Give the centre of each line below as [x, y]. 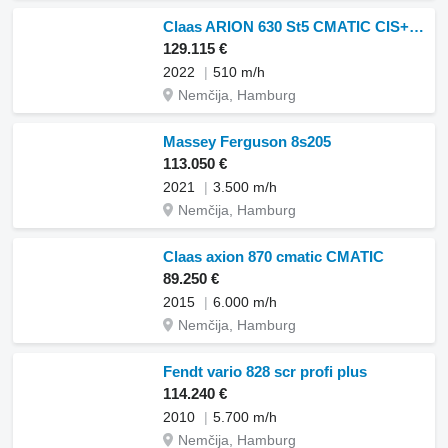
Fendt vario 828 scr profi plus [265, 371]
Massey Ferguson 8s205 [247, 141]
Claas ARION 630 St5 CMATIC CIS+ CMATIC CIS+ [416, 26]
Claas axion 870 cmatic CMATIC [273, 256]
